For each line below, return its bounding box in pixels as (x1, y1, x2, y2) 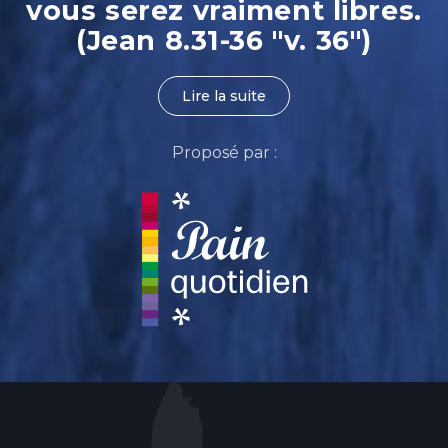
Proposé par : (171, 143, 277, 162)
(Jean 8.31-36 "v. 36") (76, 24, 372, 57)
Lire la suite (182, 87, 266, 105)
